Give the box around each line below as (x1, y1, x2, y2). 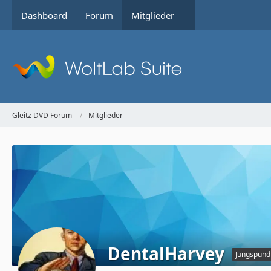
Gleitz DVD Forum (12, 109, 72, 120)
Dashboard (21, 9, 67, 21)
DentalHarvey (108, 242, 224, 265)
